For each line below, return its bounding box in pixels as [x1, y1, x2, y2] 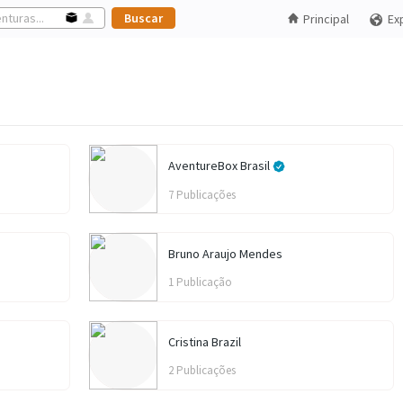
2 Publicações [168, 363, 236, 378]
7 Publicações [168, 186, 236, 202]
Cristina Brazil [168, 334, 241, 350]
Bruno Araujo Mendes [168, 246, 282, 262]
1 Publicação [168, 274, 232, 290]
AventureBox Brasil [168, 157, 273, 174]
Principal [303, 11, 349, 27]
